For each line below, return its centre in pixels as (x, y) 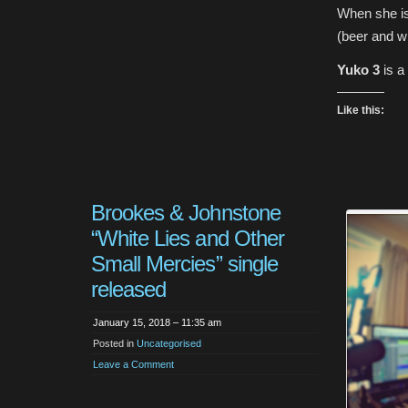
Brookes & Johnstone (186, 213)
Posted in (115, 343)
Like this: (361, 110)
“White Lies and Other (188, 238)
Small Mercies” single (184, 264)
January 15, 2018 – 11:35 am (157, 322)
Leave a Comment (133, 364)
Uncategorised (169, 343)
